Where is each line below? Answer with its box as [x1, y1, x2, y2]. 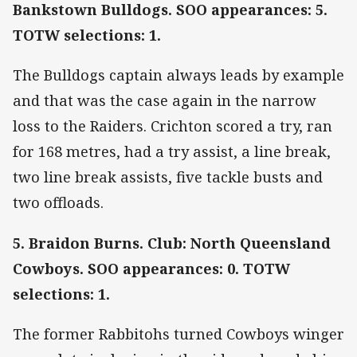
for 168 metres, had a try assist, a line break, [13, 142, 331, 162]
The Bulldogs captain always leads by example [13, 65, 344, 85]
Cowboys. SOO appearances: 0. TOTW [13, 258, 290, 278]
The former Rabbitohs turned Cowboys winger [13, 324, 344, 343]
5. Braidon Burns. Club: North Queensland [13, 233, 331, 253]
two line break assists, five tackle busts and [13, 167, 323, 187]
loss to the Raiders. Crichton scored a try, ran [13, 116, 332, 136]
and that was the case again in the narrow [13, 91, 316, 111]
